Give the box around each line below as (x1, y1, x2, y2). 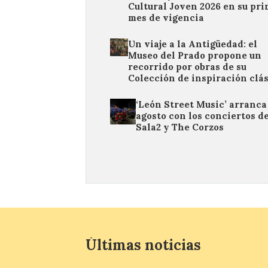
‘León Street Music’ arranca (135, 99, 267, 111)
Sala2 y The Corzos (135, 121, 224, 133)
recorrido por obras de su (127, 61, 246, 73)
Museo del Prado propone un (127, 50, 261, 62)
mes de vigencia (127, 12, 204, 24)
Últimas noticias (86, 236, 201, 255)
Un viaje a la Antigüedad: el (127, 38, 257, 50)
